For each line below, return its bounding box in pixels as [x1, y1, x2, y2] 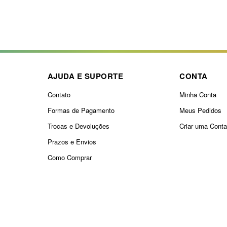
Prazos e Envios [47, 137, 96, 147]
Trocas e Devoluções [47, 121, 109, 131]
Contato [47, 90, 70, 100]
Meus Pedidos [179, 105, 222, 116]
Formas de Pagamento [47, 105, 115, 116]
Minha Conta [179, 90, 217, 100]
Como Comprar [47, 153, 92, 163]
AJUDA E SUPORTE [47, 70, 124, 82]
